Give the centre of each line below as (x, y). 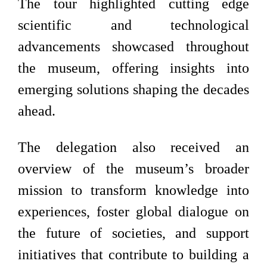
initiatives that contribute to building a (133, 254)
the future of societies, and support (133, 233)
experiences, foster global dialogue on (133, 212)
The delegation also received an (133, 147)
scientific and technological (133, 25)
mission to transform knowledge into (133, 190)
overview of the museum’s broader (133, 169)
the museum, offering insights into (133, 68)
